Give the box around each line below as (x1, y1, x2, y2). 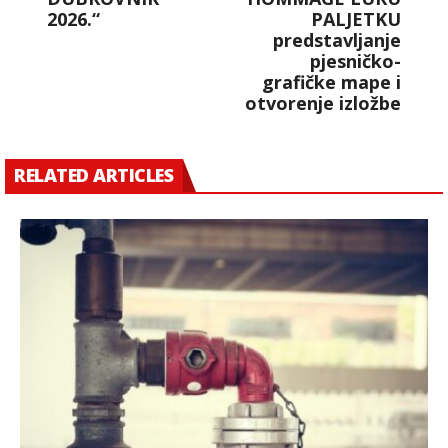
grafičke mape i (262, 70, 401, 95)
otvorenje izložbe (245, 91, 401, 116)
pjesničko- (310, 49, 401, 74)
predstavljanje (273, 28, 401, 53)
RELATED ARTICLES (14, 163, 173, 188)
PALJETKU (311, 7, 401, 32)
